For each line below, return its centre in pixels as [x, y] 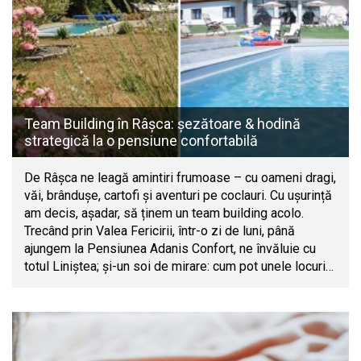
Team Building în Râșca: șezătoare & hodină [162, 124]
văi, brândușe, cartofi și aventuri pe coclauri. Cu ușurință [178, 196]
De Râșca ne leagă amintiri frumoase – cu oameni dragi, [180, 178]
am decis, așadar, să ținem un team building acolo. [164, 214]
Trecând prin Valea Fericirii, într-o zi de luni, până [160, 231]
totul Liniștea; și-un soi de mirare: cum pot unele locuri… [179, 267]
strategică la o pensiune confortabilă [141, 141]
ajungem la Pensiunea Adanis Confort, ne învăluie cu [170, 249]
